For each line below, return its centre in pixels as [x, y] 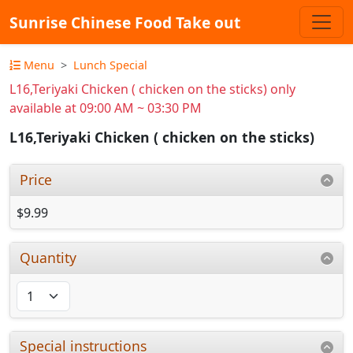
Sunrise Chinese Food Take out [125, 22]
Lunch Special [110, 65]
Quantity [48, 257]
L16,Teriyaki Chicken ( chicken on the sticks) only [152, 89]
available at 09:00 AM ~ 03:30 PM [106, 108]
